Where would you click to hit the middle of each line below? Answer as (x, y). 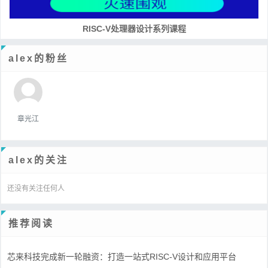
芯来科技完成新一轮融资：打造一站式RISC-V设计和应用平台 (122, 256)
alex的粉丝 (38, 58)
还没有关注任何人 (36, 188)
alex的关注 (38, 160)
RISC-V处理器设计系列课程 (134, 28)
